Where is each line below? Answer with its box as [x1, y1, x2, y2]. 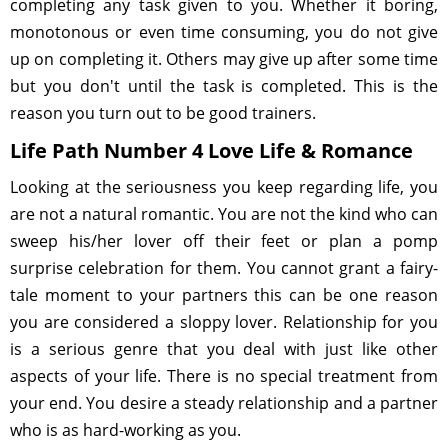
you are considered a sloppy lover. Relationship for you [10, 311, 438, 333]
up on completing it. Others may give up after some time [10, 48, 438, 70]
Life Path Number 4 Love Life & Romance [10, 137, 413, 164]
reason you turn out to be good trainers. [10, 102, 316, 124]
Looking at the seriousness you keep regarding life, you [10, 176, 438, 198]
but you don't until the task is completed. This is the [10, 75, 438, 97]
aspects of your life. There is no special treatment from [10, 365, 438, 387]
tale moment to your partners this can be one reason [10, 284, 438, 306]
